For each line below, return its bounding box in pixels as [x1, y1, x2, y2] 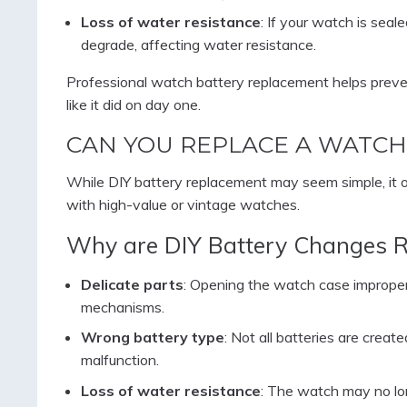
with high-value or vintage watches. [65, 195, 300, 214]
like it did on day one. [65, 95, 201, 114]
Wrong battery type [80, 328, 224, 347]
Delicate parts [80, 275, 184, 294]
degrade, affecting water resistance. [80, 35, 316, 55]
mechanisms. [80, 298, 164, 317]
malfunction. [80, 351, 159, 370]
